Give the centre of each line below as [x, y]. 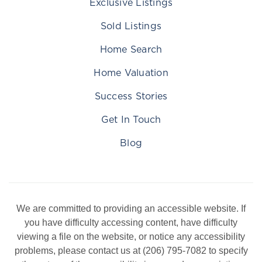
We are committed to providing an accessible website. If [131, 208]
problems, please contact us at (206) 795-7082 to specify [131, 250]
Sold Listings [131, 25]
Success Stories [131, 96]
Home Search [131, 49]
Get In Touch [131, 119]
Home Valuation [131, 72]
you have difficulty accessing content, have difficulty [131, 222]
